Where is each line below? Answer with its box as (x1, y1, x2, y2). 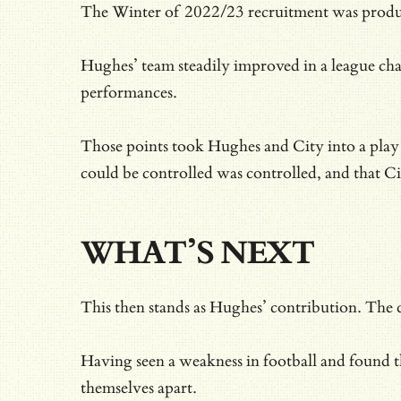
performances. (81, 82, 177, 102)
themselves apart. (81, 378, 197, 397)
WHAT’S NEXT (81, 233, 314, 273)
